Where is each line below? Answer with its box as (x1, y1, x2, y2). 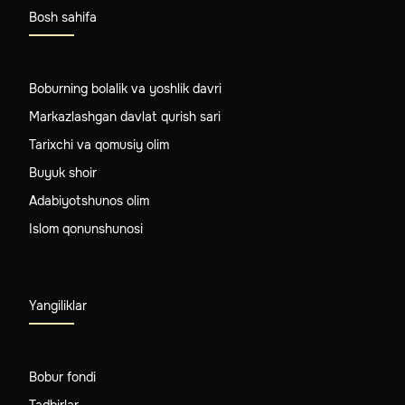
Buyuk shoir (29, 164, 97, 181)
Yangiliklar (29, 297, 87, 314)
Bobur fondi (29, 368, 96, 385)
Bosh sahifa (29, 8, 97, 25)
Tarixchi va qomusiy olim (29, 136, 169, 153)
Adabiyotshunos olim (29, 192, 149, 209)
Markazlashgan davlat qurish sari (29, 108, 221, 125)
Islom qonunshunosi (29, 220, 143, 237)
